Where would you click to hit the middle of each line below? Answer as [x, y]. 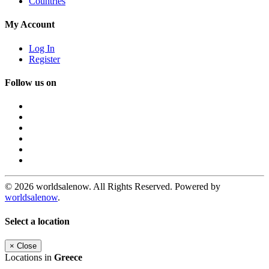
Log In [42, 48]
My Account [30, 25]
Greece [68, 257]
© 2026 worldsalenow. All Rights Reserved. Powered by [113, 187]
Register [44, 59]
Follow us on [31, 83]
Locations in [29, 257]
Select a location [37, 221]
